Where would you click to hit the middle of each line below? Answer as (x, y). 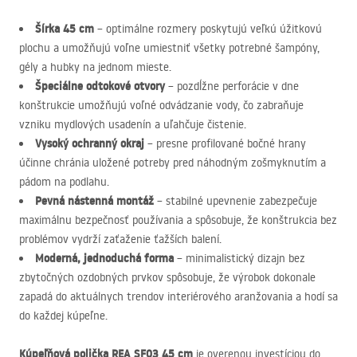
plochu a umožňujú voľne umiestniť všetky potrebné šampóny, (169, 48)
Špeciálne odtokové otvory (100, 86)
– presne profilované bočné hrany (225, 143)
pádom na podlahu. (64, 182)
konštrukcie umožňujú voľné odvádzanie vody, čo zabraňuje (161, 105)
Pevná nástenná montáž (94, 201)
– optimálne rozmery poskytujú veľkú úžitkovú (208, 29)
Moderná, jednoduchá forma (104, 258)
